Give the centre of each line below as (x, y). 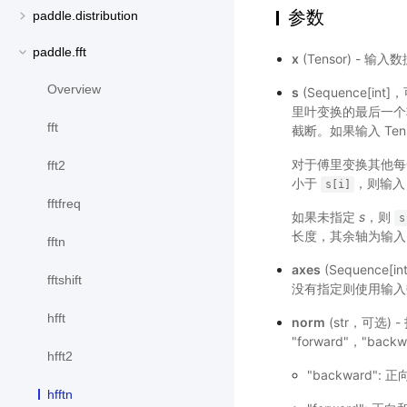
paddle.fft (60, 52)
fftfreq (64, 204)
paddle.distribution (85, 16)
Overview (74, 89)
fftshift (65, 280)
